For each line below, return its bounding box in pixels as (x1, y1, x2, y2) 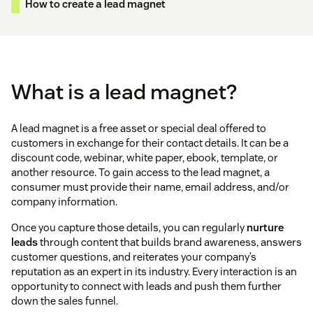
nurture (247, 221, 284, 235)
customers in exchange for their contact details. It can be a (11, 136, 289, 150)
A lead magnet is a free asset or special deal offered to (11, 122, 266, 136)
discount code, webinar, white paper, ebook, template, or (11, 151, 278, 165)
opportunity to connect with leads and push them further (11, 279, 282, 293)
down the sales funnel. (11, 294, 118, 308)
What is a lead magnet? (11, 78, 237, 106)
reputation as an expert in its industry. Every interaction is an (11, 265, 297, 279)
